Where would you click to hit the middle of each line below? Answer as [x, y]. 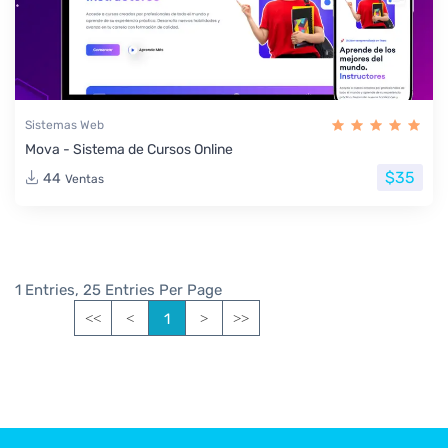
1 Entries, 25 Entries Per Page [118, 290]
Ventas [84, 178]
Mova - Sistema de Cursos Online [129, 150]
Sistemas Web [64, 125]
